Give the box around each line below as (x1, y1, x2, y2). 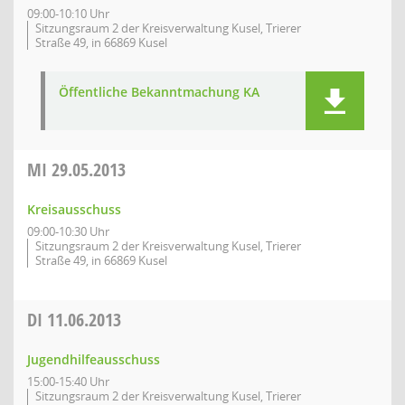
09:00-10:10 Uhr (27, 5, 109, 22)
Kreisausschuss (27, 201, 121, 218)
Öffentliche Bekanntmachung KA (59, 83, 259, 100)
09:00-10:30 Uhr (27, 223, 109, 240)
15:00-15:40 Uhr (27, 373, 109, 390)
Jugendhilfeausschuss (27, 351, 160, 368)
